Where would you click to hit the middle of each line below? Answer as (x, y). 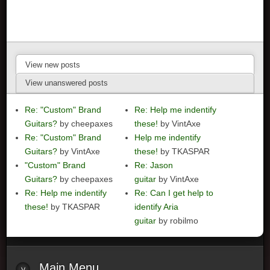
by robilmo (177, 220)
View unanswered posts (67, 83)
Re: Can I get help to (174, 193)
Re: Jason (154, 165)
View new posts (53, 65)
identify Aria (157, 206)
